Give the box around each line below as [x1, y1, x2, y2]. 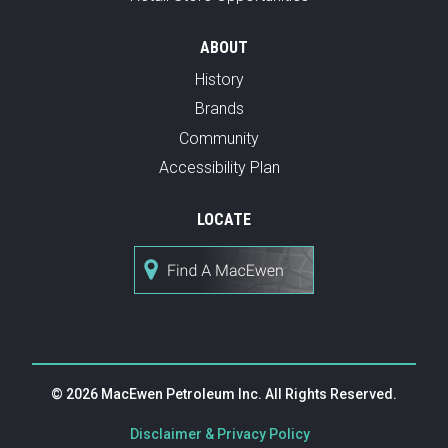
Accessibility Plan [158, 158, 280, 178]
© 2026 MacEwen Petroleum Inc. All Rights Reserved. [51, 386, 397, 403]
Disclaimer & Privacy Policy [130, 426, 311, 443]
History [194, 69, 244, 89]
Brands [194, 99, 244, 119]
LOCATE [197, 210, 251, 230]
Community [179, 128, 260, 148]
